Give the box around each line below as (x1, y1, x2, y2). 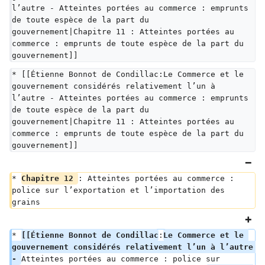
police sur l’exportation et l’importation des (12, 186, 230, 195)
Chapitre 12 (21, 174, 78, 183)
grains (12, 198, 40, 206)
